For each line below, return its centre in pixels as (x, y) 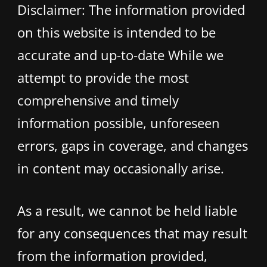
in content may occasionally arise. (121, 168)
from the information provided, (112, 256)
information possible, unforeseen (119, 123)
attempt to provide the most (103, 78)
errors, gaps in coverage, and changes (133, 146)
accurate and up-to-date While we (120, 55)
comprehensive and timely (98, 100)
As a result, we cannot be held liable (127, 211)
